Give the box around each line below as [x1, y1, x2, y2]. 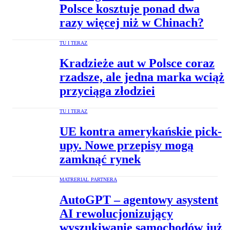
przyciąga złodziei [60, 84, 155, 98]
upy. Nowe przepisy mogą [60, 139, 194, 152]
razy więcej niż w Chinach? [60, 16, 204, 30]
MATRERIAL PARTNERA [60, 176, 117, 182]
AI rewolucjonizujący [60, 206, 173, 220]
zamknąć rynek [60, 152, 141, 166]
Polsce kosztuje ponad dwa [60, 2, 200, 16]
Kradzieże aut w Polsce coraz [60, 56, 215, 70]
